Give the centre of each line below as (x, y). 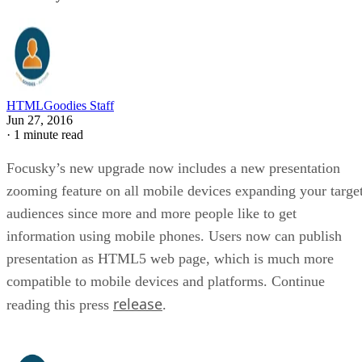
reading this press (60, 304)
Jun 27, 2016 (40, 120)
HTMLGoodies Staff (60, 105)
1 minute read (48, 134)
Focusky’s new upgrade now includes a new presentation (173, 168)
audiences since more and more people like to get (152, 213)
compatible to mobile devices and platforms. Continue (166, 281)
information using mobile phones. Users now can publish (174, 236)
